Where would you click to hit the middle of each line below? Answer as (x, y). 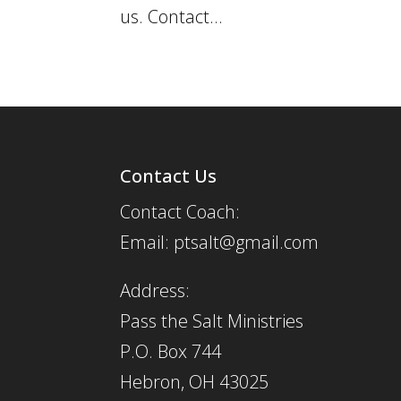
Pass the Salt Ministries (212, 320)
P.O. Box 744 (171, 351)
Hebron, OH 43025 (195, 381)
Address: (155, 290)
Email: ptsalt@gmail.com (220, 242)
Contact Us (169, 175)
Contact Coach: (180, 211)
